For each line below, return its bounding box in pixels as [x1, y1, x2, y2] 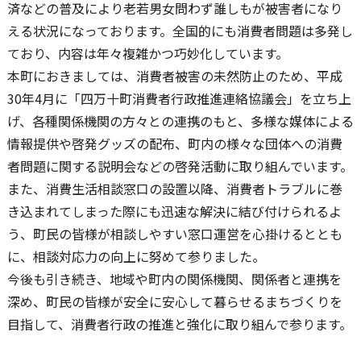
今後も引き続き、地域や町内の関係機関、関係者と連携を [6, 269, 342, 288]
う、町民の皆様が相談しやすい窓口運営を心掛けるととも [6, 224, 342, 243]
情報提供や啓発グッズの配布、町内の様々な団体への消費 [6, 134, 342, 153]
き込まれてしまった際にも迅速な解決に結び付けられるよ [6, 201, 342, 221]
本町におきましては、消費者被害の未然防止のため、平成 [6, 66, 342, 85]
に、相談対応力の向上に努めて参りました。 [6, 247, 265, 266]
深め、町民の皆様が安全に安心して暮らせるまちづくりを [6, 292, 342, 311]
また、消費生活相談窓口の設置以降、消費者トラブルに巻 [6, 179, 342, 198]
